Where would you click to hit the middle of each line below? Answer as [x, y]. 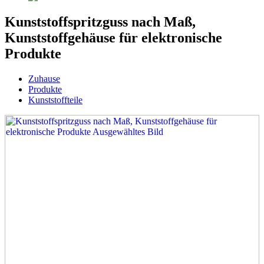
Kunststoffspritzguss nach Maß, [100, 22]
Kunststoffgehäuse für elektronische [113, 37]
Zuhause [44, 78]
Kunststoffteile [55, 100]
